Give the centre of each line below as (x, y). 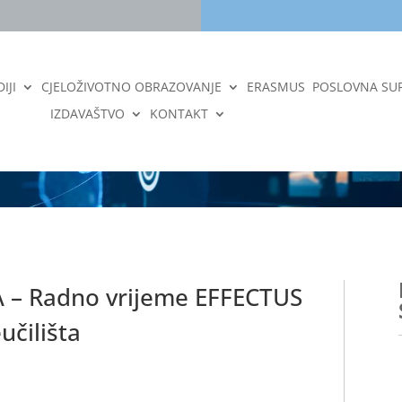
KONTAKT (179, 114)
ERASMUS (275, 87)
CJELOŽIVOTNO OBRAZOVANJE (131, 87)
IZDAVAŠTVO (87, 114)
